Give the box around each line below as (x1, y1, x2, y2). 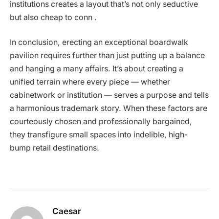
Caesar (52, 206, 81, 216)
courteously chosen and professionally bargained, (10, 117, 192, 127)
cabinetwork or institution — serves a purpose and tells (10, 90, 209, 100)
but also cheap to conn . (10, 12, 97, 22)
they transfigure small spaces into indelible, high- (10, 130, 188, 140)
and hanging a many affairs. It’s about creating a (10, 64, 183, 74)
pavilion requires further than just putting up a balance (10, 51, 205, 61)
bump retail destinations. (10, 143, 99, 153)
